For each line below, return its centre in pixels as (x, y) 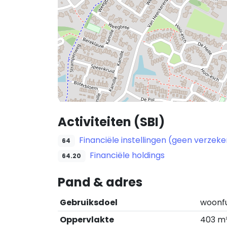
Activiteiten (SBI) (111, 122)
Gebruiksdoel (89, 202)
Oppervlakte (87, 220)
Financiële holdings (127, 155)
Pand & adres (100, 182)
